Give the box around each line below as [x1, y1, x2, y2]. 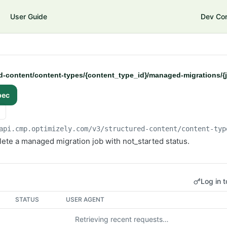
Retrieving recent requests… [74, 215, 169, 223]
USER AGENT [66, 196, 105, 203]
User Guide [10, 12, 48, 21]
